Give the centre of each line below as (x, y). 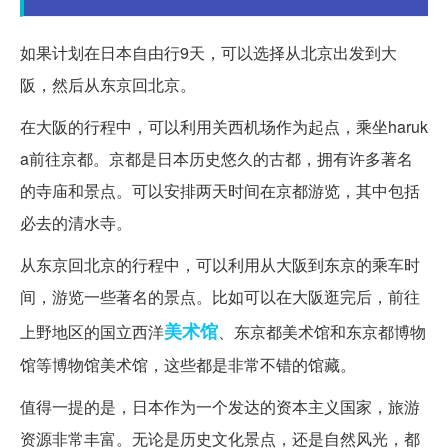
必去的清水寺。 (76, 223)
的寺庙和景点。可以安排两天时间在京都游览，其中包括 (220, 191)
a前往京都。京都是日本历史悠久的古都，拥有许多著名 (216, 159)
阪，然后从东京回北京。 (108, 85)
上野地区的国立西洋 (92, 332)
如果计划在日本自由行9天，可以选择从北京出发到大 (208, 53)
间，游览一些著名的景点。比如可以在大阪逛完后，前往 (220, 297)
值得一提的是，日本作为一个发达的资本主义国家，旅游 (220, 407)
